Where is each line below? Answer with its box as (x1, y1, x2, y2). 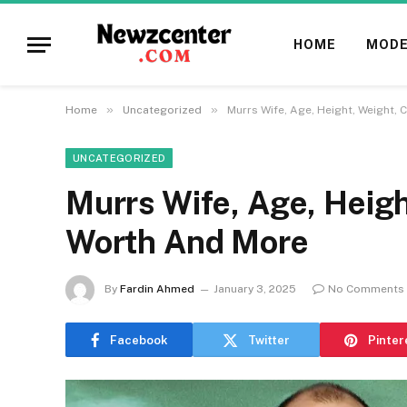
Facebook (109, 333, 168, 347)
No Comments (328, 283, 404, 296)
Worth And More (65, 223, 309, 261)
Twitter (248, 333, 290, 347)
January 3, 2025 (213, 283, 296, 296)
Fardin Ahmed (120, 283, 194, 296)
